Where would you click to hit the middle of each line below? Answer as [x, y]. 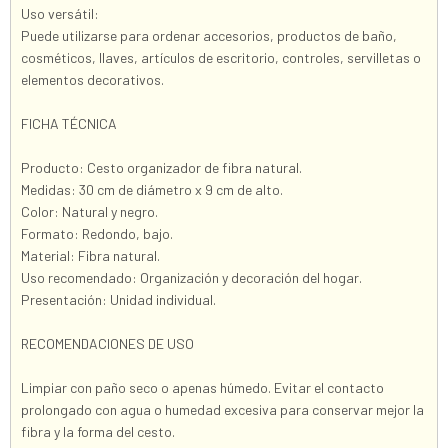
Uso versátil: [60, 13]
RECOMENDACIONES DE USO [107, 343]
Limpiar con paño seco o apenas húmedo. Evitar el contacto [202, 387]
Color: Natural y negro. [89, 211]
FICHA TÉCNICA [69, 123]
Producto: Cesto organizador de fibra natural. [161, 167]
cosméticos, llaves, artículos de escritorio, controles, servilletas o [221, 57]
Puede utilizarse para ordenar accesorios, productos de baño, [209, 35]
